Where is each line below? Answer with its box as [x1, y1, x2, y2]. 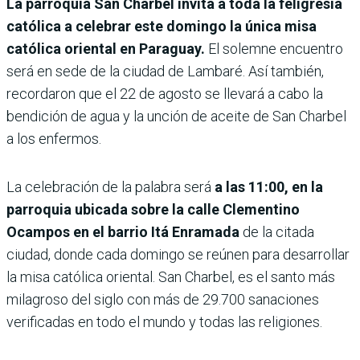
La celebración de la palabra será [6, 178, 215, 195]
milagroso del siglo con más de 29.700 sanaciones [6, 290, 319, 308]
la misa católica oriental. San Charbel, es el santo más [6, 268, 335, 285]
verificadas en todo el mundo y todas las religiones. [6, 313, 322, 330]
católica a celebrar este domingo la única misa [6, 17, 317, 35]
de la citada [239, 223, 314, 240]
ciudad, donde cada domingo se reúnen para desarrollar [6, 245, 350, 263]
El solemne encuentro [205, 39, 343, 57]
